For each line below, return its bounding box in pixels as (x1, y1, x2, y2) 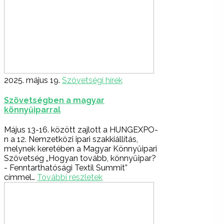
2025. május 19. (4, 75, 60, 85)
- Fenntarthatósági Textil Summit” (4, 163, 127, 173)
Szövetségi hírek (62, 75, 122, 85)
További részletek (37, 172, 102, 182)
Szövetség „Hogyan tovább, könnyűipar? (4, 153, 156, 163)
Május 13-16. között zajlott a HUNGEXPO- (4, 125, 158, 135)
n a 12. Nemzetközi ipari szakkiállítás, (4, 134, 138, 144)
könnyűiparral (4, 105, 60, 115)
